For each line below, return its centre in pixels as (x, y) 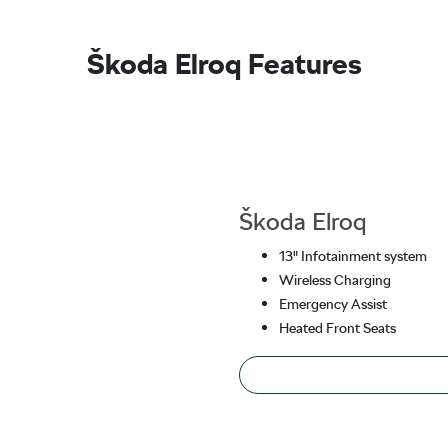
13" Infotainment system (352, 255)
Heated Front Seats (337, 327)
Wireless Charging (334, 279)
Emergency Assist (332, 303)
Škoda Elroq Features (224, 64)
